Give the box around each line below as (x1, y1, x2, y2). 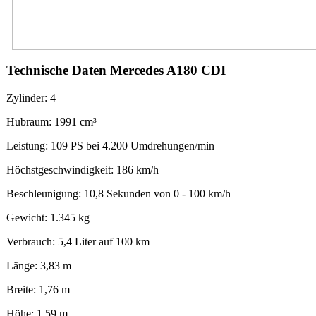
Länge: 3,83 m (6, 259, 71, 272)
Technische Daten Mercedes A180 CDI (6, 63, 226, 78)
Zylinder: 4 (6, 91, 56, 104)
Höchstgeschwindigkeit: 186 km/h (6, 163, 159, 176)
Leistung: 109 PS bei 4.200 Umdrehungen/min (6, 139, 214, 152)
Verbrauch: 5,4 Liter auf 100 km (6, 235, 150, 248)
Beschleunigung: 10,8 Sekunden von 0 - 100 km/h (6, 187, 231, 200)
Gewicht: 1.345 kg (6, 211, 90, 224)
